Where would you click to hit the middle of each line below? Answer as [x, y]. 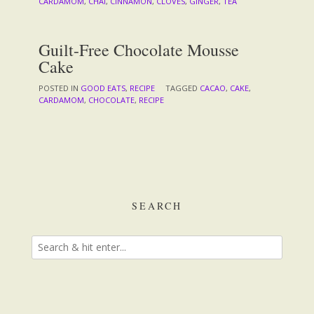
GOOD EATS [103, 88]
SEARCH [157, 205]
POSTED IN [60, 88]
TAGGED [183, 88]
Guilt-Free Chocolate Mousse [139, 49]
